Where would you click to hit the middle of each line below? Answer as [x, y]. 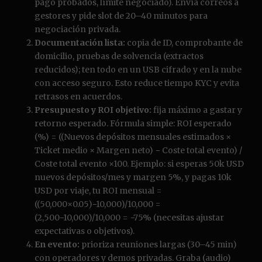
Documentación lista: [80, 43]
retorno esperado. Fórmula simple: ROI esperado [133, 124]
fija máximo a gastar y [197, 110]
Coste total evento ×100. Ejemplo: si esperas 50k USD [139, 164]
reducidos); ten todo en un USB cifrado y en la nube [138, 70]
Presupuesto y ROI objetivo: [93, 110]
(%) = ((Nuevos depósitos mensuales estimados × [133, 137]
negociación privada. [77, 30]
